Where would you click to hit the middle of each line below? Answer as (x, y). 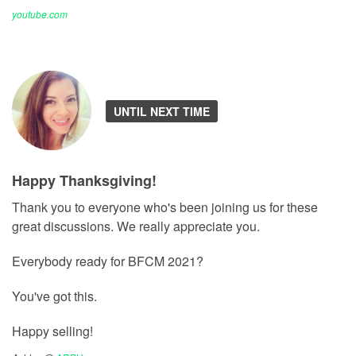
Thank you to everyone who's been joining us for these (165, 207)
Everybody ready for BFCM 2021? (108, 261)
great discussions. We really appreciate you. (136, 226)
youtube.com (40, 14)
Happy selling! (52, 331)
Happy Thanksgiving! (84, 180)
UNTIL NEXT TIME (162, 111)
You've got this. (54, 296)
